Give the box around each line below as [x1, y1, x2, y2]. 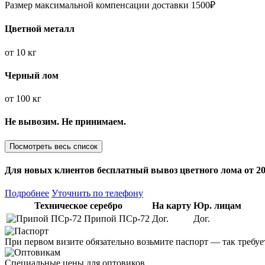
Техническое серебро [34, 201, 122, 211]
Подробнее [5, 188, 49, 199]
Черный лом [5, 70, 59, 80]
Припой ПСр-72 [84, 214, 150, 224]
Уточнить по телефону [51, 188, 143, 199]
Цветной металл [5, 24, 75, 34]
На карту [152, 201, 191, 211]
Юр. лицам [193, 201, 241, 211]
